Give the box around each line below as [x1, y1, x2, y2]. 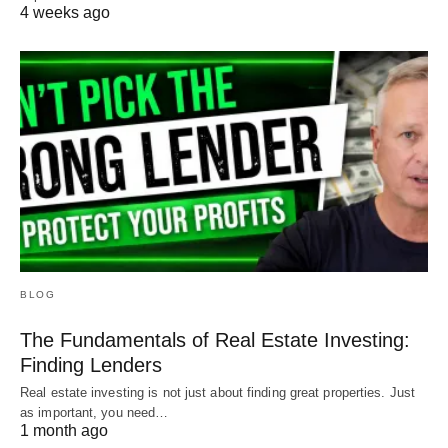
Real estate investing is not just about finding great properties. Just [20, 385, 416, 401]
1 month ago [20, 422, 108, 440]
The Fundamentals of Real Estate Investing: [20, 329, 410, 352]
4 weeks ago [20, 3, 110, 21]
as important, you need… [20, 405, 169, 421]
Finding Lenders [20, 354, 162, 377]
